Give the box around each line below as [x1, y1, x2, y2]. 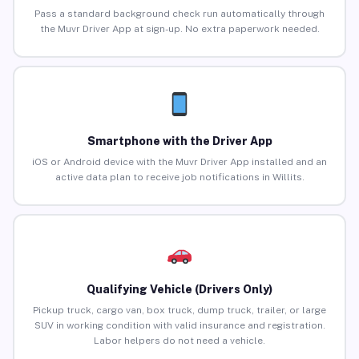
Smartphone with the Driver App [87, 135, 272, 148]
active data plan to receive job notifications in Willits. [54, 171, 305, 184]
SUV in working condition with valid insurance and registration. [34, 320, 325, 332]
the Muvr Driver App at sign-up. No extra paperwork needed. [39, 23, 320, 35]
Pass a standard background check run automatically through [34, 8, 325, 20]
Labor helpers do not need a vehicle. [94, 335, 265, 347]
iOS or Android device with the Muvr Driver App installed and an [32, 156, 327, 168]
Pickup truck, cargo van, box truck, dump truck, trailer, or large [33, 305, 326, 317]
